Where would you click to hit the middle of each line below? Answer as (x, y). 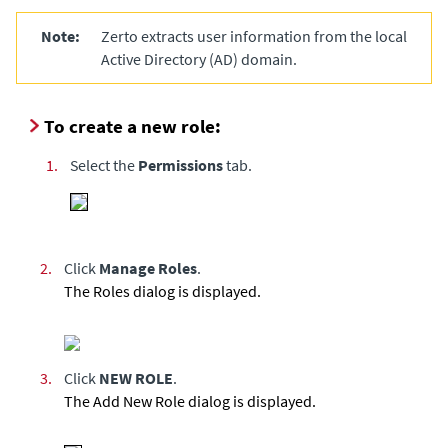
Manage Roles (148, 267)
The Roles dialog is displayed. (162, 290)
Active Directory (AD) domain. (199, 58)
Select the (104, 164)
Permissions (180, 164)
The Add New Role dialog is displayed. (190, 400)
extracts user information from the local (272, 35)
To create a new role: (132, 125)
